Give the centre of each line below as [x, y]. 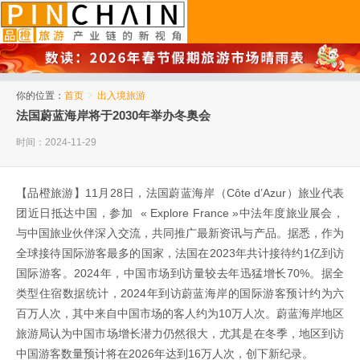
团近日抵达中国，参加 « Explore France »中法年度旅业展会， [180, 213]
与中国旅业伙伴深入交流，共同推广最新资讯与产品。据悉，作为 [180, 233]
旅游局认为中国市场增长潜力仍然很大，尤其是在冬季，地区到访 [180, 334]
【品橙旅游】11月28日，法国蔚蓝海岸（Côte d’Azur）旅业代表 [180, 193]
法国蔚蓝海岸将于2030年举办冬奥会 [113, 116]
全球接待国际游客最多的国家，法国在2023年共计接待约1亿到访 [180, 254]
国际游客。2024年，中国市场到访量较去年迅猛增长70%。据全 [180, 274]
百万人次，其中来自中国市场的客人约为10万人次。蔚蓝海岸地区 [180, 314]
